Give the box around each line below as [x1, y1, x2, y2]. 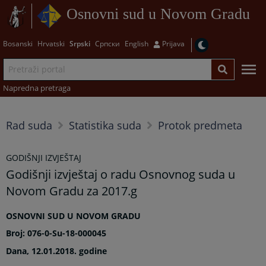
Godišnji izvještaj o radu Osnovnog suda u [6, 166, 236, 183]
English [124, 38, 148, 49]
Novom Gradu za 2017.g [6, 183, 138, 199]
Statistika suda [69, 118, 142, 132]
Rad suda [6, 118, 53, 132]
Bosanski [2, 38, 33, 49]
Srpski [69, 38, 90, 49]
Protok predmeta [158, 118, 243, 132]
